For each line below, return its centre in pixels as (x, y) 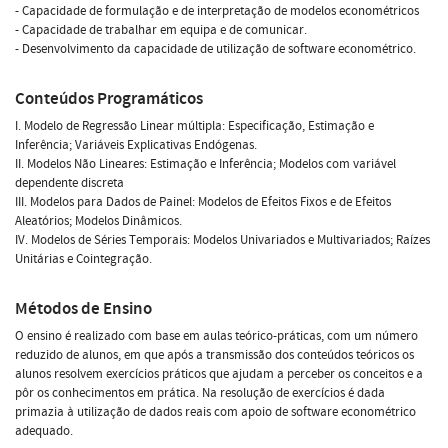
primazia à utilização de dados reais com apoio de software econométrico (215, 411)
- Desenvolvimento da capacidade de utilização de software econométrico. (215, 48)
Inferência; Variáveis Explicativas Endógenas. (136, 144)
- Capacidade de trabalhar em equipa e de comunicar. (161, 29)
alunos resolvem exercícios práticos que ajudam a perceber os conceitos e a (219, 373)
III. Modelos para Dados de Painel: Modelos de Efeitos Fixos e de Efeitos (203, 201)
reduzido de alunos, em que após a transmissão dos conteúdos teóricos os (214, 354)
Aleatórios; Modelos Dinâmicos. (98, 220)
